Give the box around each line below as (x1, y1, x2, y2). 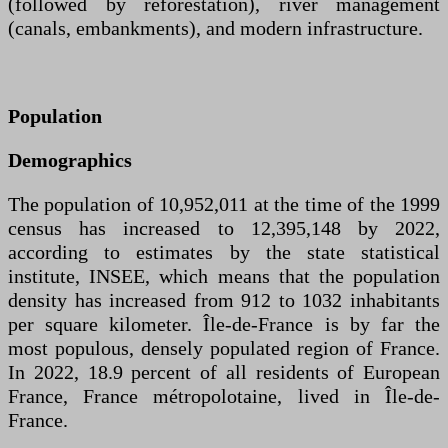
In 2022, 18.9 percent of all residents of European (8, 361, 440, 384)
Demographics (8, 149, 132, 172)
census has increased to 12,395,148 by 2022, (8, 217, 440, 240)
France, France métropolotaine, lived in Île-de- (8, 385, 440, 408)
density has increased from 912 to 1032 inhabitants (8, 289, 440, 312)
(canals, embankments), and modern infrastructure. (8, 17, 423, 40)
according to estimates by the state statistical (8, 241, 440, 264)
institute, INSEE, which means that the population (8, 265, 440, 288)
